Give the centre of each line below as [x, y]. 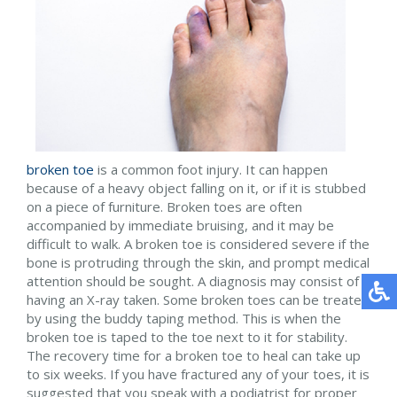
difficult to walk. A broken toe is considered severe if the [198, 244]
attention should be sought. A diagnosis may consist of [193, 281]
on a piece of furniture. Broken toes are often [164, 206]
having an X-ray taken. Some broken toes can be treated [198, 300]
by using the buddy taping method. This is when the [184, 318]
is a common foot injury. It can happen [211, 169]
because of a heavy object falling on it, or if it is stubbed [196, 188]
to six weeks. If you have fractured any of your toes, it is [198, 374]
